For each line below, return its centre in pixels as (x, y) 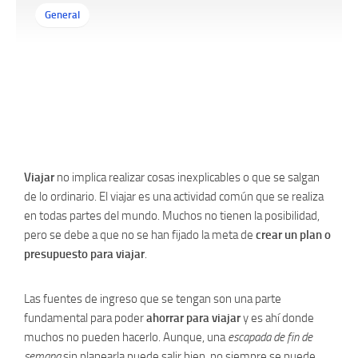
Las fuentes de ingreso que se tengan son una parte (153, 299)
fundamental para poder (85, 318)
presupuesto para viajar (84, 254)
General (62, 15)
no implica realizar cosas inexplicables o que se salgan (187, 177)
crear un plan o (293, 235)
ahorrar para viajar (193, 318)
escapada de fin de (270, 337)
